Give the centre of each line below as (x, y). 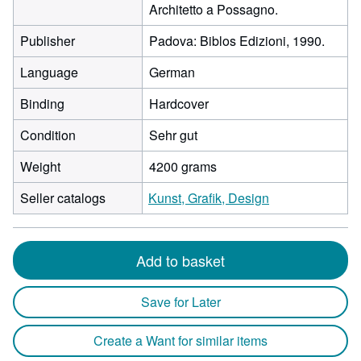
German (172, 72)
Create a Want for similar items (180, 340)
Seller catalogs (63, 198)
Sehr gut (173, 135)
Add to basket (180, 260)
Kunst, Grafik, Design (209, 198)
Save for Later (180, 302)
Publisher (48, 41)
